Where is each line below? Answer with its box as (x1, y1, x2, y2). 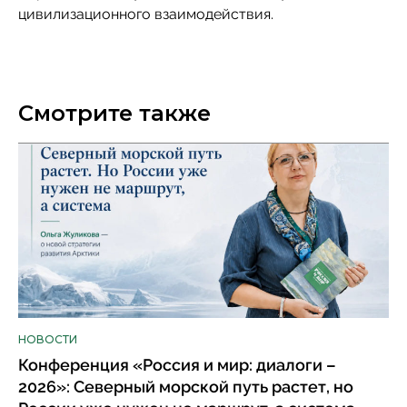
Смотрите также (18, 99, 211, 126)
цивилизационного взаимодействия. (18, 5, 273, 23)
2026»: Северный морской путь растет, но (18, 377, 353, 397)
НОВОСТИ (18, 333, 77, 347)
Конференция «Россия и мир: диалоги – (18, 355, 336, 375)
